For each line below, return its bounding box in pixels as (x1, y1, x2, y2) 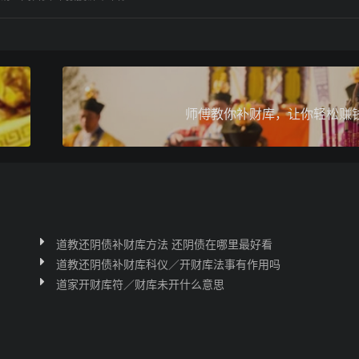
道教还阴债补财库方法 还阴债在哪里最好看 (55, 236, 272, 252)
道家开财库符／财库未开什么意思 (55, 276, 224, 292)
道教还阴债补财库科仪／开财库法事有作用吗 (55, 256, 280, 272)
